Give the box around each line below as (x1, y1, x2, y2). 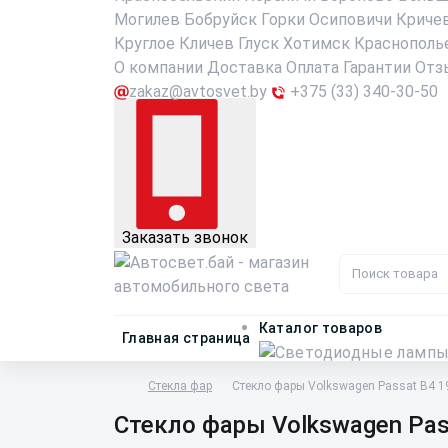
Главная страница (122, 330, 251, 346)
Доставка (207, 58, 282, 77)
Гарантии (343, 58, 411, 77)
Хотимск (283, 34, 350, 53)
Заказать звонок (122, 228, 248, 247)
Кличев (179, 34, 234, 53)
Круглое (114, 34, 175, 53)
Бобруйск (184, 10, 257, 29)
